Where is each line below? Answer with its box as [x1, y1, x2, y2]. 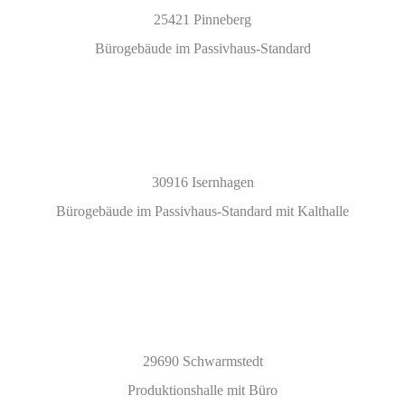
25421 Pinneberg [154, 11, 251, 27]
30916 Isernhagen [151, 174, 254, 190]
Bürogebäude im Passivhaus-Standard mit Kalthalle [56, 202, 349, 219]
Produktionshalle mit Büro [127, 381, 278, 398]
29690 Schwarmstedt [142, 353, 263, 369]
